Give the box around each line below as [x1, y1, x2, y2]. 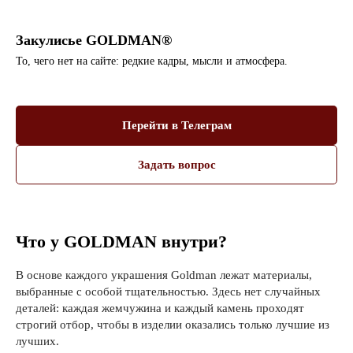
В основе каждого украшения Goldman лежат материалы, [16, 269, 312, 282]
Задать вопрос [137, 158, 216, 171]
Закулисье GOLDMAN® [16, 32, 172, 49]
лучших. [16, 335, 59, 348]
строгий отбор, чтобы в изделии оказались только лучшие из [16, 318, 329, 332]
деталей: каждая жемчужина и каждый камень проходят [16, 302, 304, 315]
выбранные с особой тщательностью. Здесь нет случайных [16, 285, 321, 299]
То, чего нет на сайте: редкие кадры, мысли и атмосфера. [16, 55, 288, 68]
